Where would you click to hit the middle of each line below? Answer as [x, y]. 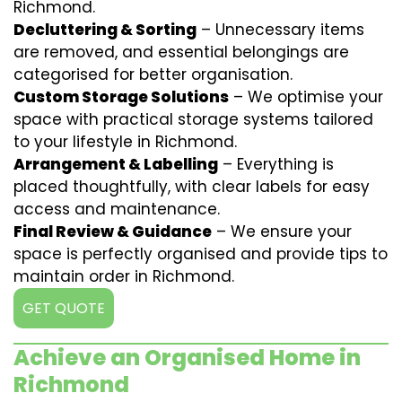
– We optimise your [306, 97]
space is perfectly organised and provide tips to [201, 254]
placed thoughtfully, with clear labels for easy [192, 187]
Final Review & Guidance [113, 232]
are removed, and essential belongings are [181, 52]
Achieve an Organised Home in [187, 358]
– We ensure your [282, 232]
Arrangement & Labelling [116, 164]
